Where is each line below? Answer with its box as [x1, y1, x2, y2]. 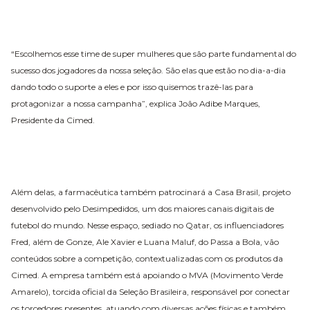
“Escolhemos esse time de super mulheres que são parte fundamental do [11, 48, 296, 59]
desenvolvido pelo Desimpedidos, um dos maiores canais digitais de [11, 203, 274, 214]
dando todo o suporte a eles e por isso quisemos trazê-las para [11, 81, 253, 92]
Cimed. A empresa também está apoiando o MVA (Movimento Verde [11, 269, 283, 280]
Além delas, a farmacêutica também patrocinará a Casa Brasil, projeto [11, 186, 291, 197]
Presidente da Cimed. [11, 114, 105, 125]
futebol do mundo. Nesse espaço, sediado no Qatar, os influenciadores [11, 219, 284, 230]
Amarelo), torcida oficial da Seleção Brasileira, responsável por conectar [11, 286, 290, 297]
